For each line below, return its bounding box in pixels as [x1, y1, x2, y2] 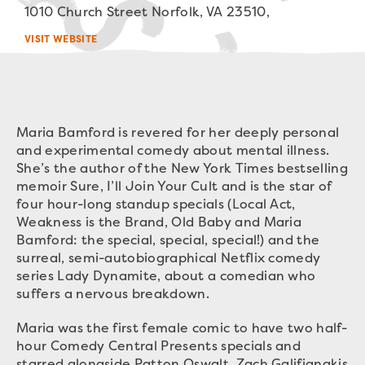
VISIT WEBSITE [24, 32, 98, 46]
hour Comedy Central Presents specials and [16, 336, 301, 354]
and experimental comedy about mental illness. [16, 141, 330, 159]
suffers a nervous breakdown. [16, 284, 209, 302]
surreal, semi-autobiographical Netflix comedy [16, 248, 321, 266]
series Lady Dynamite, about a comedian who [16, 266, 316, 284]
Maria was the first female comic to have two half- [16, 319, 348, 336]
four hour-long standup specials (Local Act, [16, 195, 296, 213]
